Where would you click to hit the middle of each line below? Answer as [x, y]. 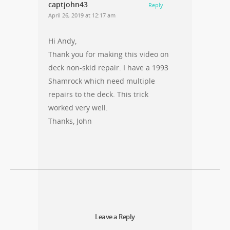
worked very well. [78, 107]
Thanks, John [70, 121]
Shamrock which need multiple [102, 81]
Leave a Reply [115, 216]
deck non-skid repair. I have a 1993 [108, 67]
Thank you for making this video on [109, 54]
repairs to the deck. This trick [98, 94]
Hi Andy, [62, 41]
